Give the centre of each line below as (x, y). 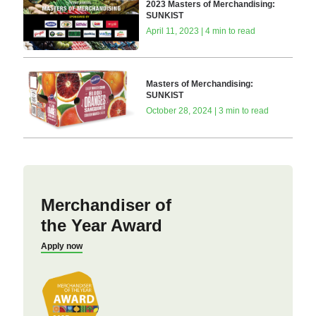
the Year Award (101, 225)
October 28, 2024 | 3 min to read (208, 111)
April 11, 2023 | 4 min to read (201, 31)
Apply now (61, 246)
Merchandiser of (106, 205)
